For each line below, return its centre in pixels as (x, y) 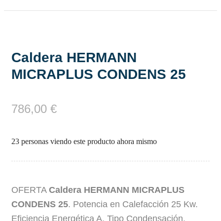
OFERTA (30, 190)
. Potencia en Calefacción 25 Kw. (133, 204)
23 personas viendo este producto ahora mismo (84, 142)
